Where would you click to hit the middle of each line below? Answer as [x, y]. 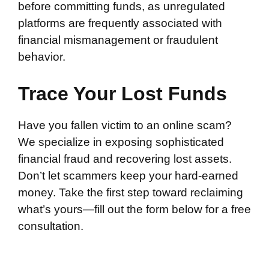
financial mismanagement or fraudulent [118, 40]
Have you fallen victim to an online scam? [125, 125]
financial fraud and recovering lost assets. [125, 159]
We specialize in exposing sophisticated [121, 142]
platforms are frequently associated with [120, 23]
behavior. [42, 56]
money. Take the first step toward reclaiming [131, 192]
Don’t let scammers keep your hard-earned [128, 176]
